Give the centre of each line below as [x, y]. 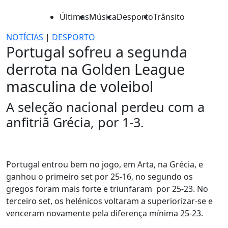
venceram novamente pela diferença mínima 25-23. [105, 213]
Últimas [74, 17]
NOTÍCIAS [25, 37]
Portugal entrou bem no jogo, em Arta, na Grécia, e [105, 164]
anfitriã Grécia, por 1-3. [75, 122]
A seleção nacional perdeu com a [105, 107]
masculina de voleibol [80, 86]
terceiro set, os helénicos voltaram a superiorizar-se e [109, 201]
